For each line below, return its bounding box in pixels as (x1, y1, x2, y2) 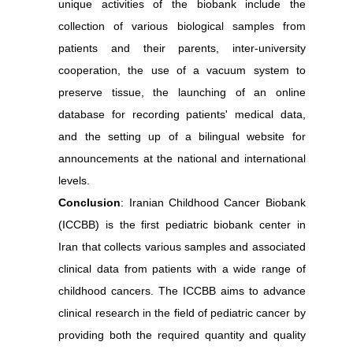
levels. (58, 174, 91, 188)
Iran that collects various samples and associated (58, 240, 306, 254)
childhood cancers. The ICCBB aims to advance (58, 284, 306, 298)
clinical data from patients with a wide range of (58, 262, 306, 276)
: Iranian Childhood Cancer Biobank (121, 196, 306, 210)
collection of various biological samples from (58, 20, 306, 33)
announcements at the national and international (58, 152, 306, 165)
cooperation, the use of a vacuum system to (58, 64, 306, 77)
